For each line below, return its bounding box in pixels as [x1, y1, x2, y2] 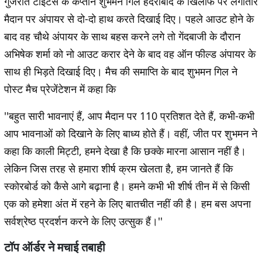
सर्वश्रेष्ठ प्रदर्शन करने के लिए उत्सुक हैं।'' [4, 214, 163, 229]
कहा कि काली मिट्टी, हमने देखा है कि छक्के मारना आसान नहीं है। [4, 144, 246, 158]
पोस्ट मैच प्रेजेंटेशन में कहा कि [4, 82, 116, 96]
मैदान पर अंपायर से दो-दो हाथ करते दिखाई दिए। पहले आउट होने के [4, 12, 254, 26]
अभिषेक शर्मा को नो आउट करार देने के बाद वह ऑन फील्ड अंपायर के [4, 47, 256, 61]
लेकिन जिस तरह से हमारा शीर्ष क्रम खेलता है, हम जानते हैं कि [4, 161, 233, 176]
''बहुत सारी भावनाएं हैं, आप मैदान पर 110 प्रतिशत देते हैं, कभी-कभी [4, 109, 254, 123]
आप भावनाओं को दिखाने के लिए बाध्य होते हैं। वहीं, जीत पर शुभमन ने [4, 126, 257, 141]
